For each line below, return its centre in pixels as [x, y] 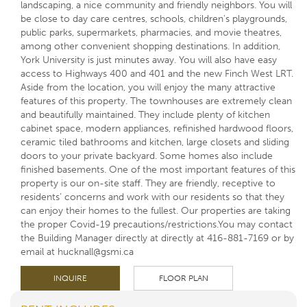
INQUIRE [70, 278]
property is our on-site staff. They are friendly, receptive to [148, 183]
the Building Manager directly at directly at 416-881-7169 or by [157, 238]
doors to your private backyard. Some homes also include [147, 156]
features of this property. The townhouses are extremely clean [156, 101]
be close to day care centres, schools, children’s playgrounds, [154, 19]
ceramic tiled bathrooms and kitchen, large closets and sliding [155, 142]
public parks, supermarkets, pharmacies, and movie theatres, [151, 32]
